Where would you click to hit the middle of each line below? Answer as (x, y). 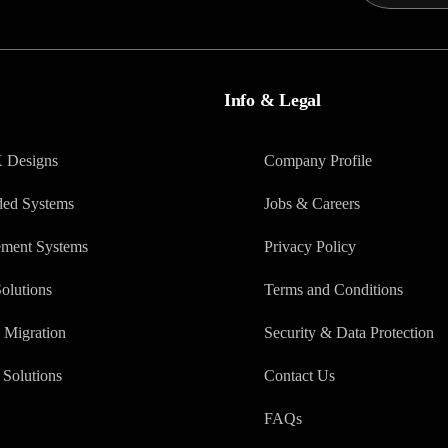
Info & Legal (272, 100)
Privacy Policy (309, 247)
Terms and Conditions (333, 290)
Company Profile (317, 161)
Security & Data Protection (348, 333)
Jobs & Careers (311, 204)
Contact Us (299, 376)
